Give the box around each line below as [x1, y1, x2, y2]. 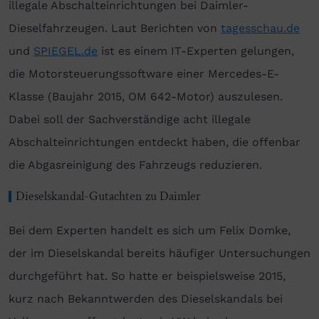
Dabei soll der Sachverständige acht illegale [9, 112, 251, 126]
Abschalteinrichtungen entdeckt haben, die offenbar [9, 135, 300, 149]
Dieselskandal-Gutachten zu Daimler [16, 187, 201, 204]
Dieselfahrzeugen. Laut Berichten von [9, 21, 221, 35]
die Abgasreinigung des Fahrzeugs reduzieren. [9, 157, 262, 172]
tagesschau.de [221, 21, 300, 35]
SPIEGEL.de [33, 43, 98, 58]
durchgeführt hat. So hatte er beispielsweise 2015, [9, 268, 286, 283]
